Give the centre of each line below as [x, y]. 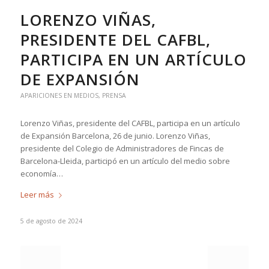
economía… [41, 174]
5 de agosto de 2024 [51, 221]
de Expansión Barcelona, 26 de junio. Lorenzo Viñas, [115, 136]
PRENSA [114, 95]
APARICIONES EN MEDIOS [59, 95]
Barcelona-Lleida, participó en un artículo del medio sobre [125, 161]
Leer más [37, 195]
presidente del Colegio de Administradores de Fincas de [122, 148]
